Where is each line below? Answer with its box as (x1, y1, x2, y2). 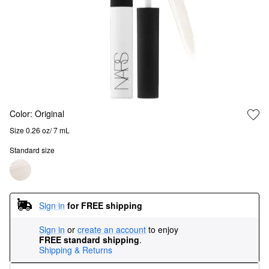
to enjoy (146, 223, 181, 235)
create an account (77, 223, 146, 235)
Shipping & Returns (39, 244, 112, 256)
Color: (10, 107, 35, 119)
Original (35, 107, 64, 119)
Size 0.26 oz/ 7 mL (10, 125, 70, 135)
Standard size (10, 145, 55, 155)
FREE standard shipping (39, 234, 139, 246)
